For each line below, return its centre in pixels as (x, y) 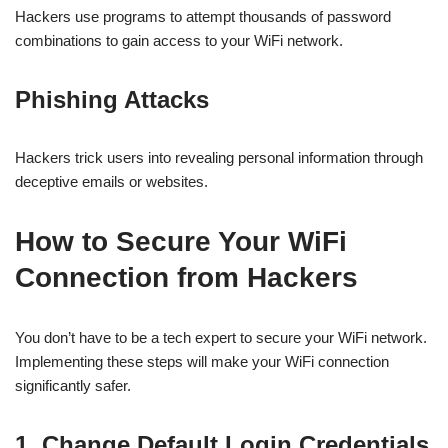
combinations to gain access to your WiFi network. (179, 40)
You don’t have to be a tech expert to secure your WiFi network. (221, 337)
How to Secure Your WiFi (181, 241)
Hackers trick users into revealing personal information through (219, 157)
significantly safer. (73, 385)
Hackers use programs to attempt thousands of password (203, 16)
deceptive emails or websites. (111, 181)
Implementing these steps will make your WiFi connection (202, 361)
